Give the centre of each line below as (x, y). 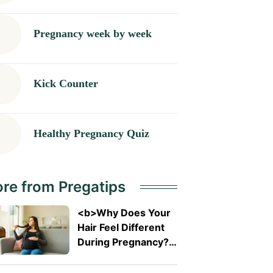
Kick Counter (66, 84)
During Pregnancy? (123, 242)
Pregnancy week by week (92, 34)
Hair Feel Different (121, 227)
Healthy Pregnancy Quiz (91, 134)
